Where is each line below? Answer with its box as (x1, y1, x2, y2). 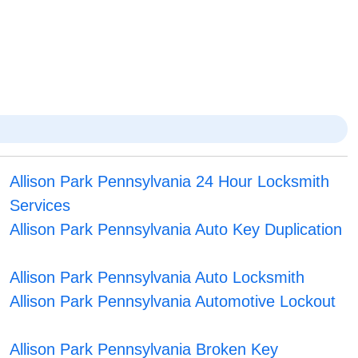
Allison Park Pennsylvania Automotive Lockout (9, 292, 336, 311)
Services (9, 197, 70, 215)
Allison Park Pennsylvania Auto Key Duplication (9, 221, 342, 239)
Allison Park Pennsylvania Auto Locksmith (9, 268, 304, 287)
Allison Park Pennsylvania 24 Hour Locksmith (9, 173, 329, 191)
